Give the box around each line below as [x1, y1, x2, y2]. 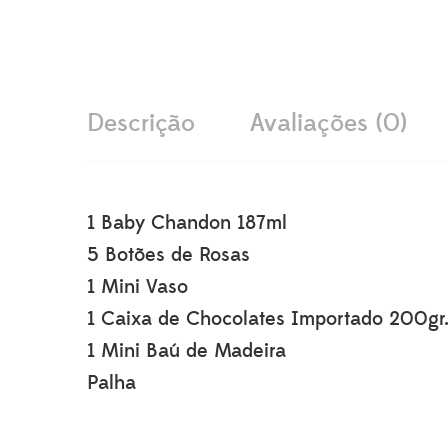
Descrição [87, 108, 195, 140]
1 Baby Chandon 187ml [87, 210, 287, 237]
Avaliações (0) [250, 108, 407, 140]
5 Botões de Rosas [87, 242, 250, 269]
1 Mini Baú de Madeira [87, 338, 286, 365]
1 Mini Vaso [87, 274, 188, 301]
